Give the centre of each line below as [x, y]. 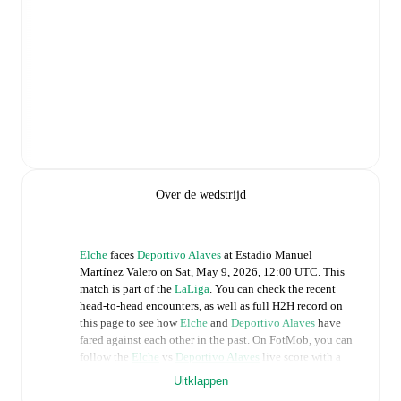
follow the [106, 357]
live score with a [300, 357]
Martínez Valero [119, 272]
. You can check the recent [273, 289]
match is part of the [127, 289]
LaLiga [192, 289]
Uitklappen [200, 381]
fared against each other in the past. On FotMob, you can [216, 340]
